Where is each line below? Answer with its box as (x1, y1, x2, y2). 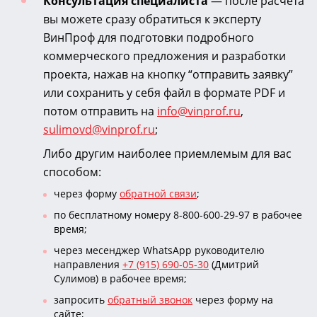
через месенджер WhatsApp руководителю (54, 243, 265, 257)
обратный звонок (108, 292, 192, 306)
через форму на (192, 292, 273, 306)
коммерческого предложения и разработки (43, 47, 286, 64)
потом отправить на (43, 103, 157, 119)
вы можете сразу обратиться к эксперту (43, 11, 261, 27)
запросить (54, 292, 108, 306)
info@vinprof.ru (157, 103, 241, 119)
